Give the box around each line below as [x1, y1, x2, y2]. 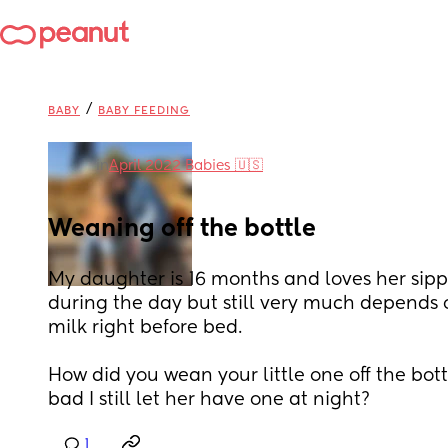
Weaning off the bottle [48, 217, 316, 241]
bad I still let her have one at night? [48, 391, 370, 409]
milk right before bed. [48, 319, 247, 337]
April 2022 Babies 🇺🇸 [109, 159, 263, 173]
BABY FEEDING [98, 105, 190, 116]
